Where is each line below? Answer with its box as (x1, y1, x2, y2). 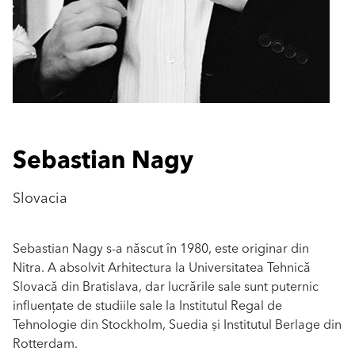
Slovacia (13, 186, 67, 212)
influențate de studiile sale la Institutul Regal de (13, 295, 282, 318)
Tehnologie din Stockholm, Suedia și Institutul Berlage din (13, 314, 342, 337)
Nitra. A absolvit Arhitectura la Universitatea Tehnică (13, 257, 311, 280)
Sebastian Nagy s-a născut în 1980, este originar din (13, 238, 309, 261)
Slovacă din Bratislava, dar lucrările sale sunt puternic (13, 276, 319, 299)
